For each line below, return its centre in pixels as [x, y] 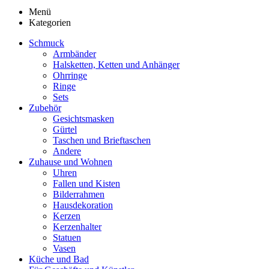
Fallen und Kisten [86, 183]
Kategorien [50, 22]
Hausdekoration [83, 205]
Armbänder [74, 53]
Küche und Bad [59, 259]
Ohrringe [70, 75]
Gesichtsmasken [83, 118]
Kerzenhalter [77, 226]
